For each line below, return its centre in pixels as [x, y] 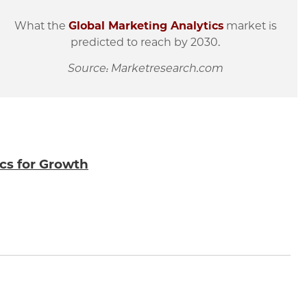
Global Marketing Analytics [146, 25]
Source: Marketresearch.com [145, 69]
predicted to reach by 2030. [146, 42]
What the [41, 25]
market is [251, 25]
